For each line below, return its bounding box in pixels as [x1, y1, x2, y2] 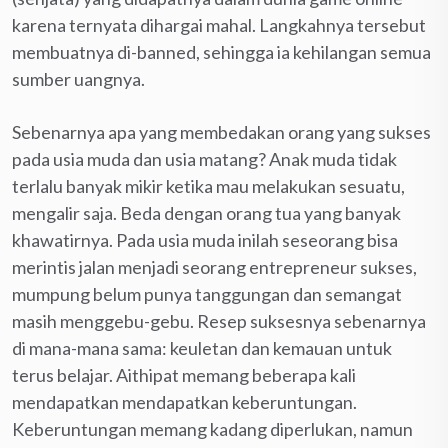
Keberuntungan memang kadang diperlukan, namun [12, 417, 413, 440]
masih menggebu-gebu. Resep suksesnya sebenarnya [12, 309, 426, 332]
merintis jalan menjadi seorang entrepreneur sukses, [12, 255, 417, 278]
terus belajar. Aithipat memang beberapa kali [12, 363, 356, 386]
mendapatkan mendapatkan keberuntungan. [12, 390, 357, 413]
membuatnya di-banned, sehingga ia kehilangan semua [12, 40, 431, 63]
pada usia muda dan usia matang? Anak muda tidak [12, 147, 397, 170]
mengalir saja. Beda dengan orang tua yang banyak [12, 201, 401, 224]
